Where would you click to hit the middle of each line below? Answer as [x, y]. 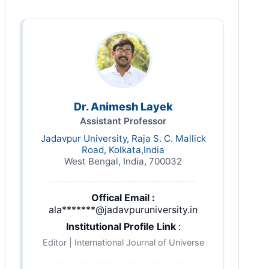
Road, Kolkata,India [123, 150]
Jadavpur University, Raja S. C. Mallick [123, 138]
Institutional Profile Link [122, 226]
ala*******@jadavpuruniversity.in [123, 209]
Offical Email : [123, 197]
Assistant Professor [123, 121]
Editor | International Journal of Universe [123, 242]
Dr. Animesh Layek [123, 106]
